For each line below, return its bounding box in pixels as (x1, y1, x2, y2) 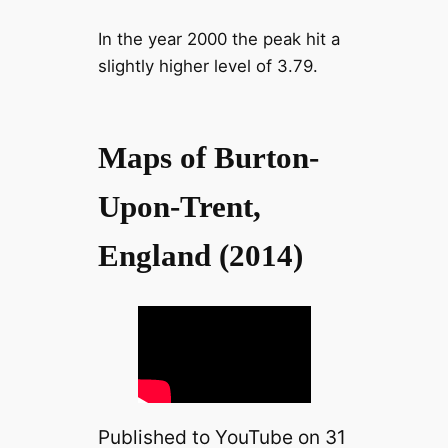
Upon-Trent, (97, 188, 261, 224)
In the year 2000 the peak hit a (97, 29, 340, 50)
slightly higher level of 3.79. (97, 56, 323, 77)
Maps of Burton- (97, 139, 319, 175)
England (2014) (97, 237, 303, 273)
